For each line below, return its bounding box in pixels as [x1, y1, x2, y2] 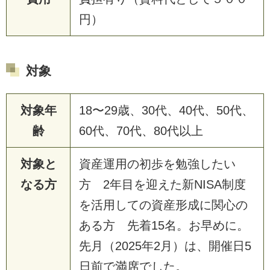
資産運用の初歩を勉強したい [79, 157, 236, 171]
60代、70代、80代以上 [79, 124, 203, 137]
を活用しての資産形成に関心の [79, 198, 248, 212]
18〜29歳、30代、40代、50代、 [79, 103, 254, 117]
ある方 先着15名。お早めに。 [79, 218, 249, 232]
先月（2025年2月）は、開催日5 [79, 239, 251, 253]
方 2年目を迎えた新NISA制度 [79, 177, 246, 191]
